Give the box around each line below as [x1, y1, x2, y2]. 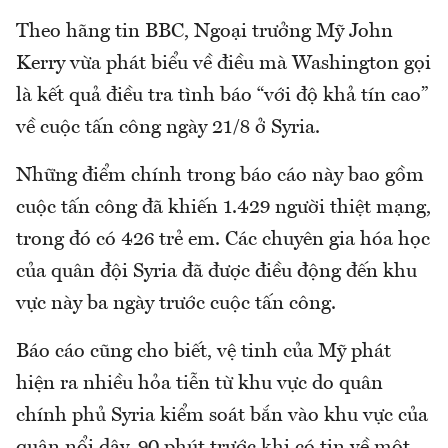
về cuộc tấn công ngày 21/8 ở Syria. [16, 117, 320, 138]
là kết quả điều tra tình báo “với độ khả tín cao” [16, 85, 428, 106]
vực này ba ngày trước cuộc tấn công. [16, 293, 336, 314]
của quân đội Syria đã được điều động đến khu [16, 261, 417, 282]
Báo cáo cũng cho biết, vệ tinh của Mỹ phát [16, 341, 391, 362]
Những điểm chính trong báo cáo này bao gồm [16, 165, 424, 186]
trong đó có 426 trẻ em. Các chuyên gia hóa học [16, 229, 430, 250]
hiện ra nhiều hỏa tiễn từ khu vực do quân [16, 373, 383, 394]
